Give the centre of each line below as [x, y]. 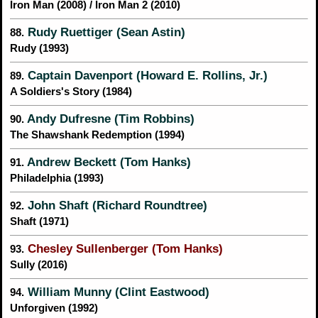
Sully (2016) [39, 265]
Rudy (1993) [39, 49]
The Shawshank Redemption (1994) [97, 135]
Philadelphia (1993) [57, 179]
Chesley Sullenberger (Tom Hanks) [125, 249]
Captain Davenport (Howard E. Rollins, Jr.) [146, 76]
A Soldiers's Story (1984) [71, 92]
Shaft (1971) [39, 222]
